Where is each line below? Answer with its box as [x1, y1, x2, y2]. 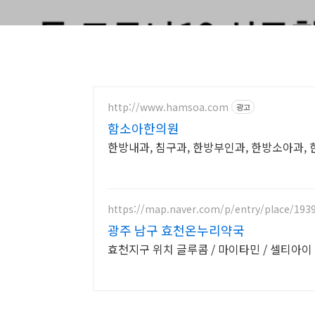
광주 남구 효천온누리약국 [108, 221, 245, 239]
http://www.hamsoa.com [108, 99, 229, 114]
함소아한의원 [108, 119, 179, 137]
